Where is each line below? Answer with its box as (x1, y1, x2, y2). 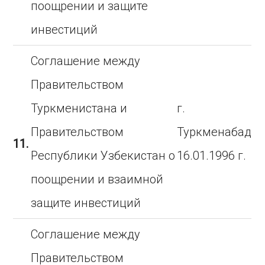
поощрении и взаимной (31, 172, 164, 186)
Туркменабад (177, 125, 252, 139)
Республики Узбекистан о (31, 148, 176, 163)
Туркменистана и (31, 101, 128, 115)
